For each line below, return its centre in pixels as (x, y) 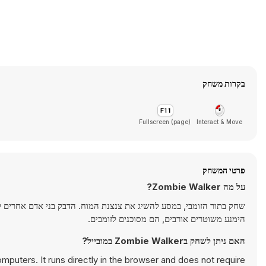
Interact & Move (219, 122)
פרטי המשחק (224, 170)
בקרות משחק (224, 83)
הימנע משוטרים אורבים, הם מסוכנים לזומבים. (167, 219)
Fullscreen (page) (165, 122)
